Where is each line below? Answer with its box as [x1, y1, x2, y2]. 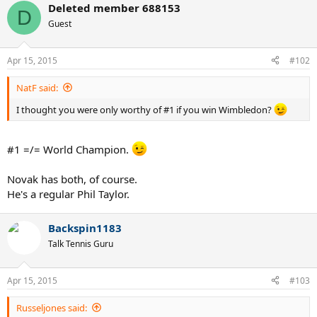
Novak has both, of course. [7, 172, 137, 187]
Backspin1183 [48, 221, 122, 236]
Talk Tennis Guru [48, 238, 113, 250]
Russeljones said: [16, 301, 87, 314]
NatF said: [16, 81, 58, 94]
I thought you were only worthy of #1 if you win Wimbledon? [16, 103, 274, 116]
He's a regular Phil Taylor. [7, 187, 129, 202]
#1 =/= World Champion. [7, 142, 132, 157]
